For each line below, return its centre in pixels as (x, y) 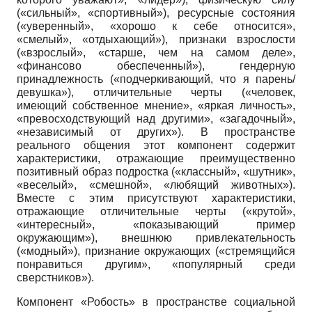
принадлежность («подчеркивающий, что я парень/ (156, 79)
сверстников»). (55, 278)
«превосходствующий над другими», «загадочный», (156, 119)
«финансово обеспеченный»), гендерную (156, 66)
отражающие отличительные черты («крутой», (156, 212)
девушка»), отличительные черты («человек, (156, 93)
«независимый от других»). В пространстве (156, 132)
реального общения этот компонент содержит (156, 146)
